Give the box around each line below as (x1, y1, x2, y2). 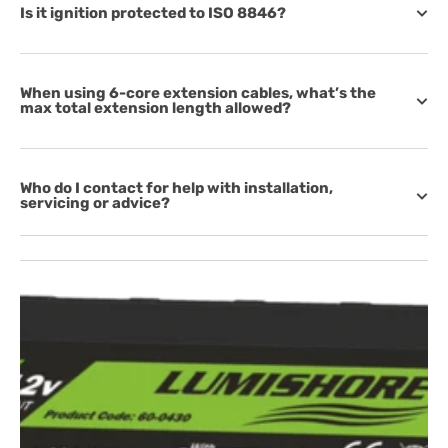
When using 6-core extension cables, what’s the (20, 84, 376, 102)
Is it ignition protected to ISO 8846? (20, 4, 286, 22)
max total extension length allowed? (20, 99, 291, 117)
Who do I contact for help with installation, (20, 179, 333, 197)
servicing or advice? (20, 194, 170, 212)
